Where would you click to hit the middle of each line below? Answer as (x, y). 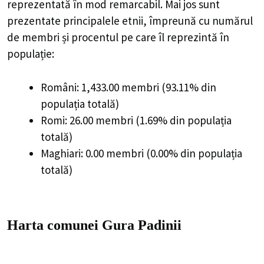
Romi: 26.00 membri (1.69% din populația (136, 120)
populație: (31, 54)
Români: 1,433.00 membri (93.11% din (128, 87)
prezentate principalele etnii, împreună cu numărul (130, 21)
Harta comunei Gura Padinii (94, 225)
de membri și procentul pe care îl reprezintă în (118, 37)
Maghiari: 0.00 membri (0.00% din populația (141, 153)
